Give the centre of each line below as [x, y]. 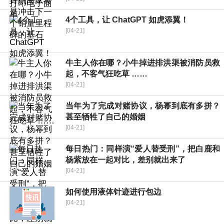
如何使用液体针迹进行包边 [113, 192]
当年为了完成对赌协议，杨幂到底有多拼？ [143, 106]
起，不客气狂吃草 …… [106, 74]
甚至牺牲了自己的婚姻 [105, 117]
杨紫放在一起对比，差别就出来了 [125, 160]
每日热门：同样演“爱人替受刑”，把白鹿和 [143, 149]
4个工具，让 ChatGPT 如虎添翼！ [127, 20]
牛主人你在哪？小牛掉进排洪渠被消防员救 [143, 63]
